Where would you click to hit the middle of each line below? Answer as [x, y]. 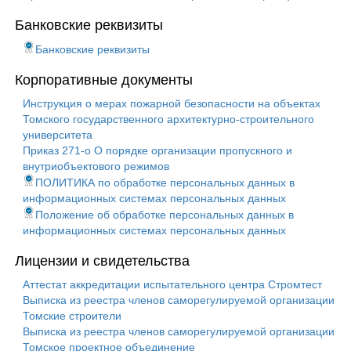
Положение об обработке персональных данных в [165, 215]
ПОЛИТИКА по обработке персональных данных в [165, 183]
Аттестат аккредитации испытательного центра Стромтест [172, 284]
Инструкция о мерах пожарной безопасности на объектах [172, 103]
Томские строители [72, 316]
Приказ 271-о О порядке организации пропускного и [157, 150]
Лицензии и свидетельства [102, 261]
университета [58, 135]
